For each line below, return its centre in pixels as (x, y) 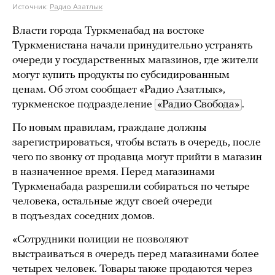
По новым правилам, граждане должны (109, 128)
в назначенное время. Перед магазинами (114, 172)
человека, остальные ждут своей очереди (112, 202)
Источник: (31, 7)
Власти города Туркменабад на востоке (108, 31)
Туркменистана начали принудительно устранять (133, 46)
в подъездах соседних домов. (83, 216)
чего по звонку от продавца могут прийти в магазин (137, 157)
